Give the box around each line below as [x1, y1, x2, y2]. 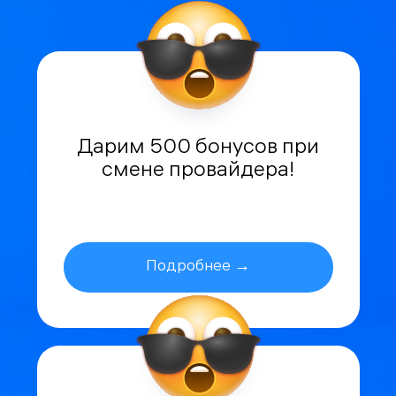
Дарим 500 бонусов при [77, 137, 319, 160]
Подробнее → [146, 258, 250, 276]
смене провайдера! [102, 160, 294, 183]
